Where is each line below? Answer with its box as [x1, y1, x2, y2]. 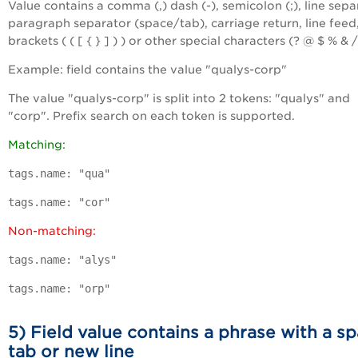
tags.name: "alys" [8, 253, 117, 266]
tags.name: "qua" [8, 166, 110, 180]
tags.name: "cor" [8, 195, 110, 209]
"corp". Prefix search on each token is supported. [8, 109, 295, 122]
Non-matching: [8, 224, 96, 237]
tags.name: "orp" [8, 281, 110, 295]
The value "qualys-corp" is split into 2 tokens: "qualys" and [8, 91, 350, 105]
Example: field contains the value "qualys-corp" [8, 62, 287, 76]
